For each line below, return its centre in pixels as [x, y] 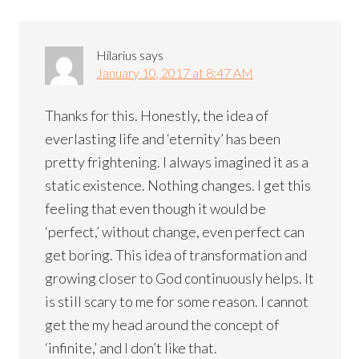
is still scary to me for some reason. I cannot [177, 301]
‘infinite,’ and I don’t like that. [131, 347]
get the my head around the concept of [162, 324]
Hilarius [117, 54]
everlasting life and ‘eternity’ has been [163, 138]
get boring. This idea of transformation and [176, 254]
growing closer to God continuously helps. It [180, 278]
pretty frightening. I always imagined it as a [177, 161]
